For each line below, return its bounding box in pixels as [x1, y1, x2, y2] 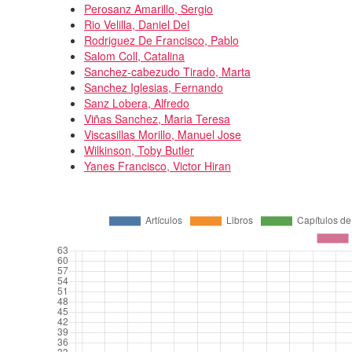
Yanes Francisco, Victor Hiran [84, 157, 231, 174]
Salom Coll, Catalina [84, 47, 185, 64]
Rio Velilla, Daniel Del [84, 16, 189, 32]
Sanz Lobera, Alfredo [84, 94, 189, 111]
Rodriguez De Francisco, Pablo [84, 31, 239, 48]
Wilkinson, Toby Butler [84, 141, 194, 158]
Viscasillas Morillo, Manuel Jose [84, 126, 241, 142]
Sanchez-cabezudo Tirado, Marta [84, 63, 251, 79]
